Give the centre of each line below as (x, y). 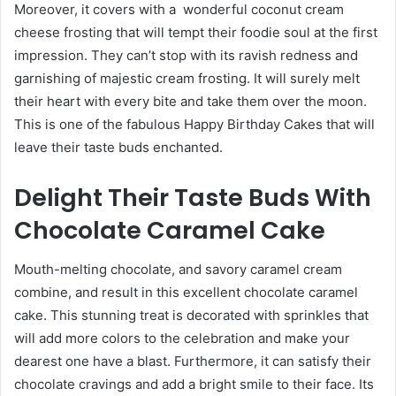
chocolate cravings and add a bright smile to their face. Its (194, 384)
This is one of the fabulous (99, 124)
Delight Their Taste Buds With (193, 197)
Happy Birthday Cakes (253, 124)
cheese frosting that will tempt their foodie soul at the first (196, 32)
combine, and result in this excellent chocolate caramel (186, 292)
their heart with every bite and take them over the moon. (190, 101)
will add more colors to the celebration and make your (182, 338)
